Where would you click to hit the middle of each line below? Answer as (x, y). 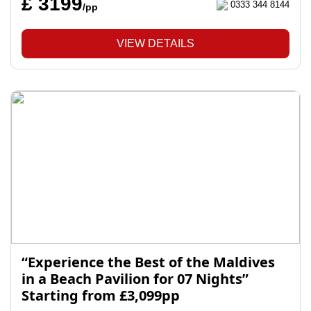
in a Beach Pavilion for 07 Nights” (135, 279)
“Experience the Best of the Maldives (148, 262)
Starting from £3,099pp (101, 295)
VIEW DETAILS (155, 43)
